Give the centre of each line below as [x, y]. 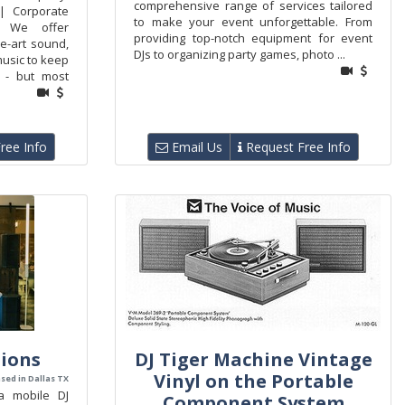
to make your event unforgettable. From [253, 22]
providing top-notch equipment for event [253, 38]
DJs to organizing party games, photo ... [240, 54]
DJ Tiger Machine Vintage [253, 359]
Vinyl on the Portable [253, 381]
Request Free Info [297, 147]
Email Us [195, 147]
